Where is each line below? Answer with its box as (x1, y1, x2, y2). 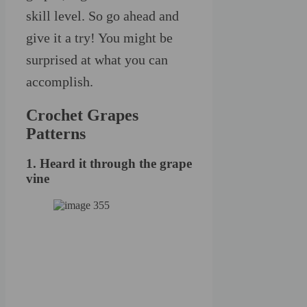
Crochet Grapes (26, 106, 138, 124)
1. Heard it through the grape (26, 156, 192, 171)
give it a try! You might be (26, 29, 173, 45)
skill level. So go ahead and (26, 8, 179, 23)
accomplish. (26, 73, 93, 89)
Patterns (26, 124, 86, 143)
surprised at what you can (26, 51, 168, 67)
